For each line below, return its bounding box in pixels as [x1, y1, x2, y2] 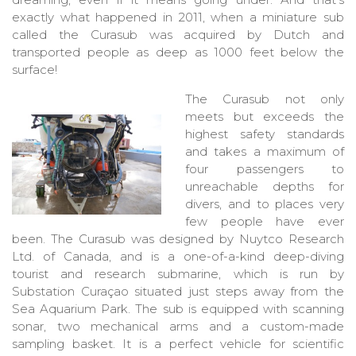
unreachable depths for [185, 179, 344, 195]
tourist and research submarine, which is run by [12, 266, 344, 282]
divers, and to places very [185, 196, 344, 212]
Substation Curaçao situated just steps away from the [12, 284, 344, 300]
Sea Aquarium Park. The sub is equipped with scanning [12, 301, 344, 317]
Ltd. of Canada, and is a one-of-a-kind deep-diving [12, 249, 344, 265]
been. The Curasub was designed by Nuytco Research [12, 231, 344, 247]
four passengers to [185, 161, 344, 177]
